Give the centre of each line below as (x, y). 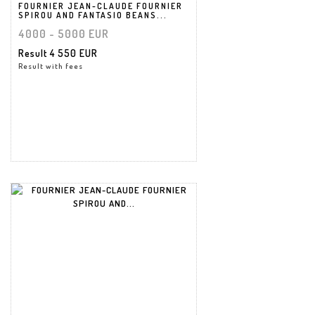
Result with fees (51, 66)
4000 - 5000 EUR (64, 33)
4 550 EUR (74, 53)
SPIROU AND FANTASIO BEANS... (93, 15)
